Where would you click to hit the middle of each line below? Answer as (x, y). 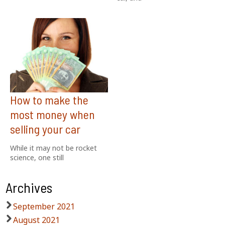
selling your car (45, 129)
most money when (52, 115)
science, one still (37, 158)
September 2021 (44, 206)
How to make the (49, 100)
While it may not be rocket (53, 148)
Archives (29, 187)
